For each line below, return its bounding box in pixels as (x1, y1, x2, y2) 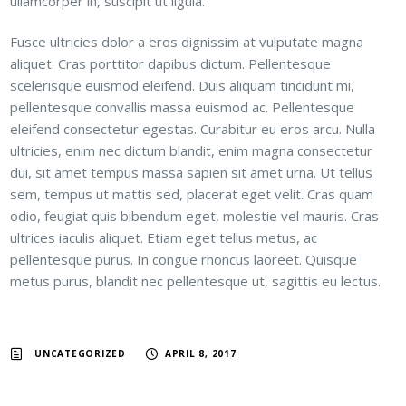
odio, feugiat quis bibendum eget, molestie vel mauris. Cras (10, 206, 380, 225)
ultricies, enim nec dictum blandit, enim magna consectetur (10, 140, 373, 159)
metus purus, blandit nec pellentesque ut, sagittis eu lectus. (10, 271, 382, 290)
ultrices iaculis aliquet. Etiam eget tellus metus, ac (10, 227, 318, 246)
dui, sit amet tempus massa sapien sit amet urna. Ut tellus (10, 162, 373, 181)
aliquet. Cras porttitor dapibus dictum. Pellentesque (10, 53, 332, 72)
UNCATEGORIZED (34, 346, 126, 360)
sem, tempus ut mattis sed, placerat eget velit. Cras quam (10, 184, 374, 203)
